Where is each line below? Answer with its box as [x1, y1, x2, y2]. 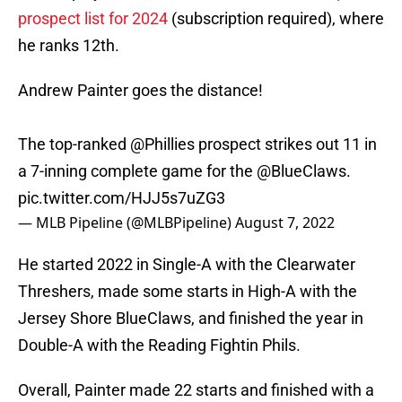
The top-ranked [18, 135, 130, 154]
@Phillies [130, 135, 195, 154]
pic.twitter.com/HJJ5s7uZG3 [18, 188, 225, 208]
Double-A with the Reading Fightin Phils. [18, 336, 301, 355]
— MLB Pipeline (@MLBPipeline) [18, 213, 235, 233]
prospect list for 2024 [18, 9, 168, 29]
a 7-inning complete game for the [18, 162, 257, 181]
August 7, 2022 [235, 213, 335, 233]
